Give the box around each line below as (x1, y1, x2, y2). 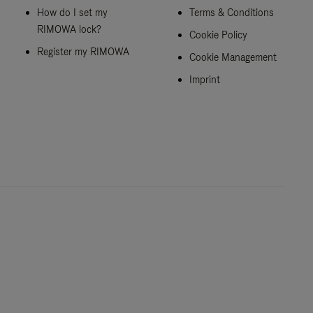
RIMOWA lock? (37, 22, 102, 36)
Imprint (189, 73, 220, 86)
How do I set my (37, 6, 108, 19)
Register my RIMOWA (37, 45, 130, 58)
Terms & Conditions (189, 6, 274, 19)
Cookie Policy (189, 28, 247, 41)
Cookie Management (189, 50, 277, 64)
